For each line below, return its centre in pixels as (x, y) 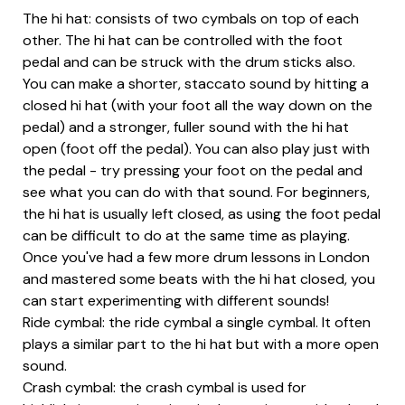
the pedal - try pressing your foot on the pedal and (193, 171)
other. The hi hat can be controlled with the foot (183, 41)
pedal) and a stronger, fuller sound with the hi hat (186, 127)
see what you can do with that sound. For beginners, (196, 193)
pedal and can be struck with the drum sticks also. (189, 62)
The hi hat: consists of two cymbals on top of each (191, 19)
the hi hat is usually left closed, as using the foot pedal (202, 214)
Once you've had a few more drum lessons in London (196, 258)
